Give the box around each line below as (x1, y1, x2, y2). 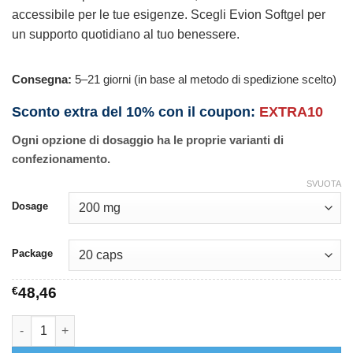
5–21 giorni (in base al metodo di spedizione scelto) (72, 72, 336, 87)
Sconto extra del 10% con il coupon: (12, 104, 259, 121)
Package (12, 247, 53, 259)
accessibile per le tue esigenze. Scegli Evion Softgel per (12, 8, 325, 22)
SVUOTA (307, 178, 341, 188)
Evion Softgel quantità (11, 316, 132, 329)
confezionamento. (12, 152, 110, 166)
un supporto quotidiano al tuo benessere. (12, 28, 240, 42)
